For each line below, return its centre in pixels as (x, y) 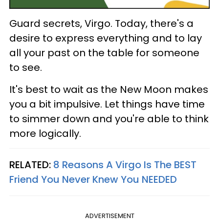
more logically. (45, 134)
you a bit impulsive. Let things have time (107, 104)
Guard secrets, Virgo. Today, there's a (101, 24)
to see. (26, 68)
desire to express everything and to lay (106, 38)
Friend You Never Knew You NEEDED (93, 180)
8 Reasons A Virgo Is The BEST (125, 165)
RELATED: (31, 165)
